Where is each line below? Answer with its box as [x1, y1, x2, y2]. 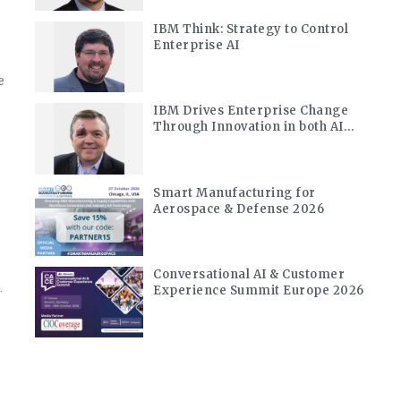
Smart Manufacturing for [153, 184, 316, 200]
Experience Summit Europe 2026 [153, 282, 364, 298]
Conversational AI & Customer [153, 266, 346, 282]
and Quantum [153, 135, 240, 151]
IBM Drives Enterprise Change [153, 103, 349, 119]
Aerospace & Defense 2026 [153, 200, 325, 217]
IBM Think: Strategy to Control [153, 21, 349, 38]
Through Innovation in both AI [153, 119, 344, 135]
